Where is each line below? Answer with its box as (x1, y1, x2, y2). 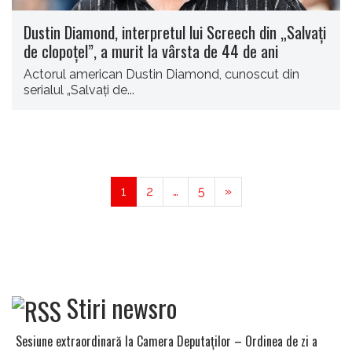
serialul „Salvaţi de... (24, 82, 134, 97)
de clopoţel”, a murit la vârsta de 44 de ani (24, 38, 278, 63)
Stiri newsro (67, 288, 177, 326)
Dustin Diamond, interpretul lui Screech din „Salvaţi (24, 19, 326, 44)
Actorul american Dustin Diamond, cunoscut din (24, 66, 299, 82)
